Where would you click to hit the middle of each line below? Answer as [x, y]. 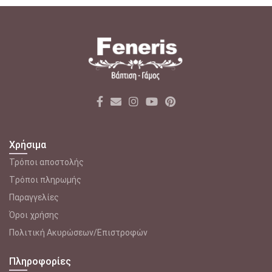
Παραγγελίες [34, 197]
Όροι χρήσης [34, 215]
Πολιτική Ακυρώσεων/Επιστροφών [78, 232]
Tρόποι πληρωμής [45, 179]
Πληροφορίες [40, 261]
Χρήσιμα [28, 144]
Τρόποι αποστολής [46, 162]
